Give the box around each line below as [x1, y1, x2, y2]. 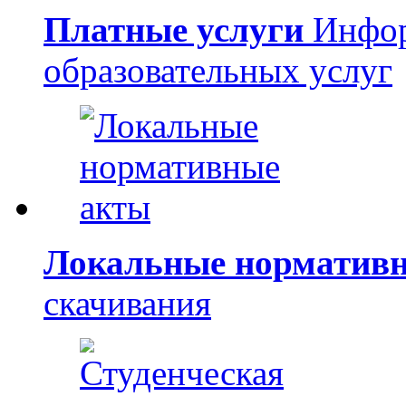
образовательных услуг [43, 51, 392, 90]
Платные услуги [43, 10, 304, 49]
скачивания [43, 284, 211, 323]
